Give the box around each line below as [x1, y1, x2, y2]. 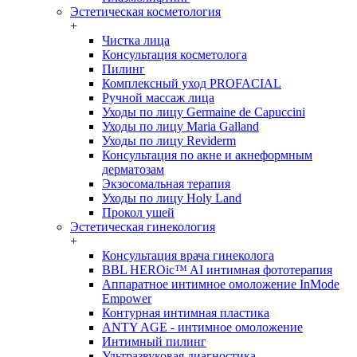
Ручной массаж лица [102, 90, 214, 104]
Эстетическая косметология [70, 4, 221, 18]
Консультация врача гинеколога [102, 248, 274, 262]
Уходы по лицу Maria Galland [102, 119, 259, 133]
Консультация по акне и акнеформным [102, 147, 312, 162]
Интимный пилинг [102, 334, 206, 348]
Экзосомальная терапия [102, 176, 230, 190]
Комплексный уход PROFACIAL [102, 76, 281, 90]
